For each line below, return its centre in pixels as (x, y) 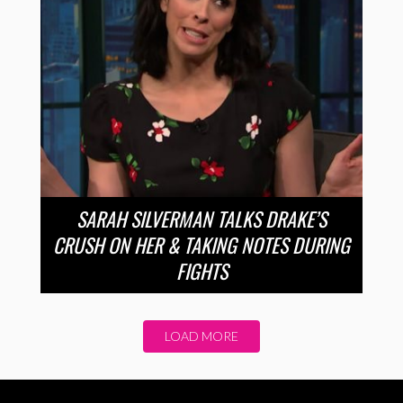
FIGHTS (201, 270)
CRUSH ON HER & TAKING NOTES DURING (201, 244)
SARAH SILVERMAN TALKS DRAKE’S (201, 218)
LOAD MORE (201, 336)
